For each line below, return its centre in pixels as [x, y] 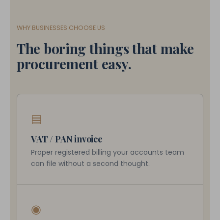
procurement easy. [74, 64]
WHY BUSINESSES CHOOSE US [61, 28]
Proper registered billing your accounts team [108, 152]
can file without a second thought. [90, 164]
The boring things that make [105, 48]
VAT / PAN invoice [67, 139]
